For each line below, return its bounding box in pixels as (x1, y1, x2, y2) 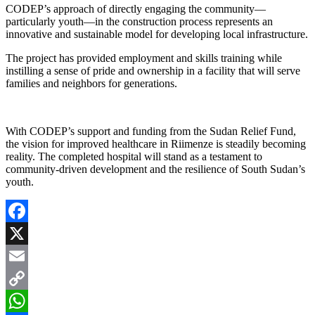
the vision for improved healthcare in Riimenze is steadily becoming (6, 138, 306, 150)
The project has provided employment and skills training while (6, 52, 282, 65)
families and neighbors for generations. (6, 77, 177, 90)
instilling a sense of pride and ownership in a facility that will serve (6, 65, 300, 77)
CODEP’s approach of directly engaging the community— (6, 3, 266, 15)
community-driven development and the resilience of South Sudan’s (6, 163, 305, 176)
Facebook (6, 227, 49, 240)
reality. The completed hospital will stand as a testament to (6, 150, 262, 163)
